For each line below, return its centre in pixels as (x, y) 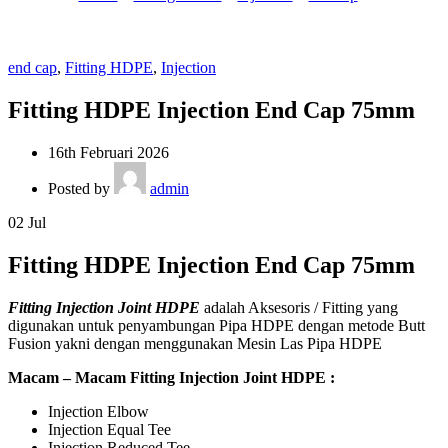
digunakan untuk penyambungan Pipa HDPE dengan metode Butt (216, 325)
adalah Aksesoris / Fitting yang (301, 307)
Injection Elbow (98, 411)
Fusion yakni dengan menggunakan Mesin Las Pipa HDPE (195, 343)
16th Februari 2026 (108, 152)
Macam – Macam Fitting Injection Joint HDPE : (171, 377)
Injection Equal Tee (109, 429)
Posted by (81, 188)
